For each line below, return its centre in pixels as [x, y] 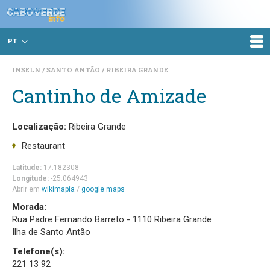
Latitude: [27, 167]
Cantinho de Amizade [109, 96]
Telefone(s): [39, 251]
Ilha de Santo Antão [51, 232]
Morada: [29, 207]
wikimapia [58, 189]
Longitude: [30, 178]
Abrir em [27, 189]
